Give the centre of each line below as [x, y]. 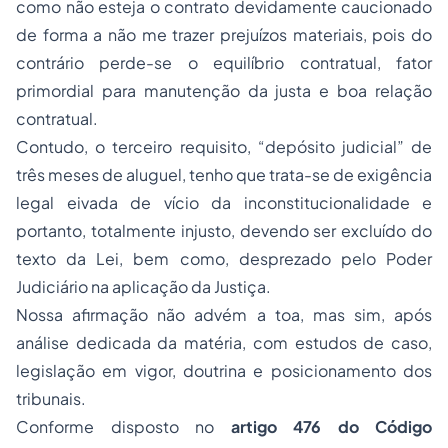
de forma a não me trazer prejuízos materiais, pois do [224, 34]
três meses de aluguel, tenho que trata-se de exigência [224, 174]
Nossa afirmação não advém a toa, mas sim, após [224, 314]
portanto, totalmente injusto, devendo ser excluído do [224, 230]
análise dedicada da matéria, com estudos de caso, [224, 342]
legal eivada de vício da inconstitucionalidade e [224, 202]
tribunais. [51, 398]
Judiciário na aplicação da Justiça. [143, 286]
